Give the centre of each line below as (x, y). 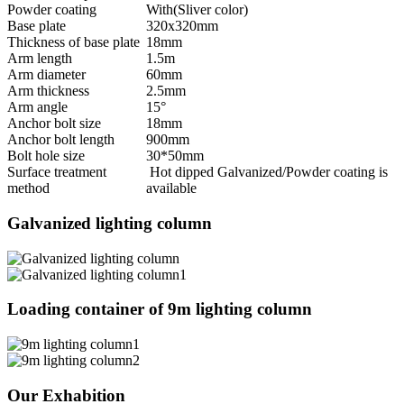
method (28, 188)
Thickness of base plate (73, 42)
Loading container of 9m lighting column (160, 309)
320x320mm (182, 26)
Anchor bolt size (54, 124)
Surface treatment (57, 172)
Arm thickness (48, 91)
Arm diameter (46, 75)
